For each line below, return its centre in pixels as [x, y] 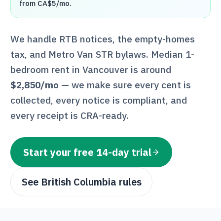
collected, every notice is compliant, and [99, 100]
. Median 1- [170, 54]
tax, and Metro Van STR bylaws [78, 54]
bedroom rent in [47, 69]
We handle [35, 38]
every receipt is [46, 115]
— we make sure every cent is [125, 84]
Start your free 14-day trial [87, 152]
